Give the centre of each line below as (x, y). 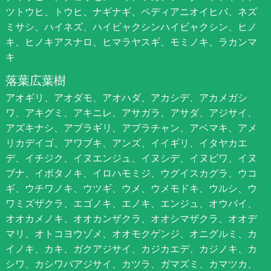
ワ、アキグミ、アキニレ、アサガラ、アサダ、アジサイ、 (131, 112)
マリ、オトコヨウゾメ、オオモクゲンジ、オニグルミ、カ (131, 233)
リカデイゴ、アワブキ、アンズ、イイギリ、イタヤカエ (126, 142)
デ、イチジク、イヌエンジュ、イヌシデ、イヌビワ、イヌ (131, 158)
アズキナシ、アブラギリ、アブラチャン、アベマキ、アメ (131, 127)
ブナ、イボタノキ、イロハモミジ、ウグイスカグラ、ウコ (131, 173)
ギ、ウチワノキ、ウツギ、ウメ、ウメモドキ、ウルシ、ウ (131, 188)
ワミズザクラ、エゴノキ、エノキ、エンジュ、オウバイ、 (131, 203)
